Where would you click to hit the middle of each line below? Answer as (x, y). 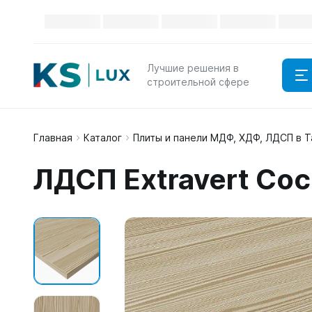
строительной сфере (198, 82)
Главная (53, 138)
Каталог (103, 138)
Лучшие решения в (193, 68)
